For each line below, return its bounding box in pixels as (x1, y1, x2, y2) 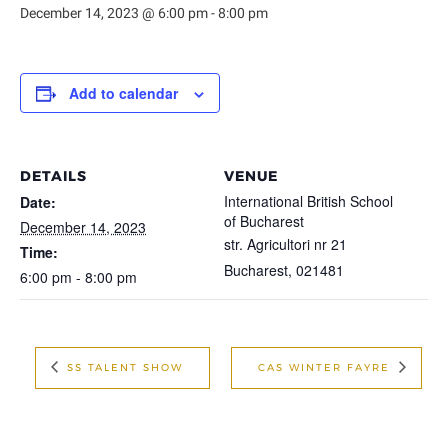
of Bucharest (224, 211, 304, 231)
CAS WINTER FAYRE (257, 360, 395, 374)
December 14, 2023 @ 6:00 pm (20, 5, 208, 21)
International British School (224, 191, 393, 211)
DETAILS (20, 167, 87, 185)
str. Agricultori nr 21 (224, 234, 347, 254)
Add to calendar (69, 83, 178, 103)
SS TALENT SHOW (61, 360, 183, 374)
